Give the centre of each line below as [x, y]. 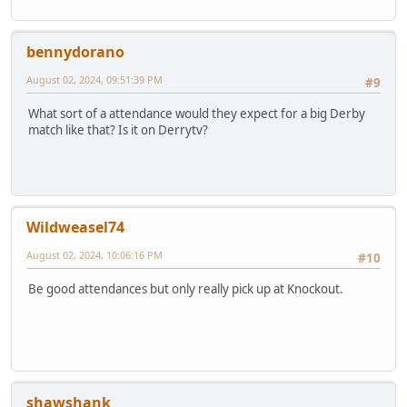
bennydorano [75, 51]
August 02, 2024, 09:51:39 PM [94, 79]
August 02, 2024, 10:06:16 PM [94, 254]
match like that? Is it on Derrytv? [118, 130]
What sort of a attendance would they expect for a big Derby [197, 114]
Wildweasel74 [75, 227]
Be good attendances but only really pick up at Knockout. [186, 289]
